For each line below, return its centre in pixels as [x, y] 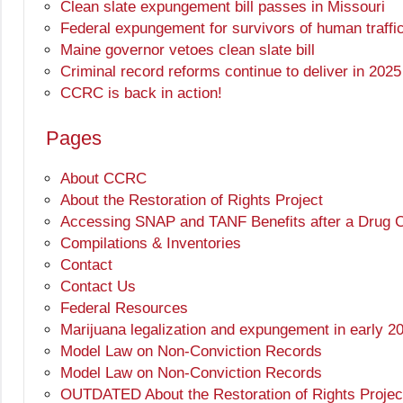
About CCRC [103, 179]
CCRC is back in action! [141, 94]
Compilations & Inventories [151, 244]
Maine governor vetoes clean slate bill [188, 50]
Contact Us [98, 287]
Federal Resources [124, 309]
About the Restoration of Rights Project [192, 201]
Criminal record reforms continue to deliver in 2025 [231, 72]
